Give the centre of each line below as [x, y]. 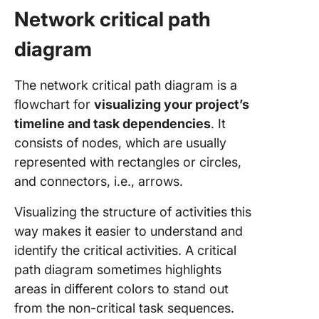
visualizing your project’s [172, 104]
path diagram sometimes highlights [118, 270]
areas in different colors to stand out [121, 289]
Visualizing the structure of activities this [133, 212]
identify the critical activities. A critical [125, 250]
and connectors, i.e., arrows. [100, 181]
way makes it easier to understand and [129, 231]
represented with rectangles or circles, [128, 162]
